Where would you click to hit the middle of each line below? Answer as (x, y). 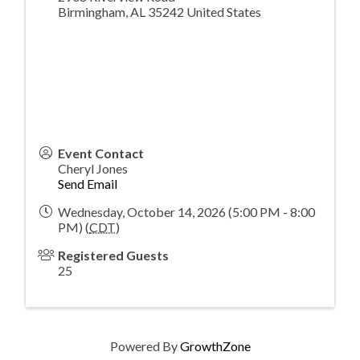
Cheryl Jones (93, 168)
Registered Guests (113, 255)
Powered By (145, 346)
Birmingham (92, 11)
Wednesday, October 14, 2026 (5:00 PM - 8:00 (186, 211)
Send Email (88, 183)
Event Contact (101, 153)
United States (224, 11)
